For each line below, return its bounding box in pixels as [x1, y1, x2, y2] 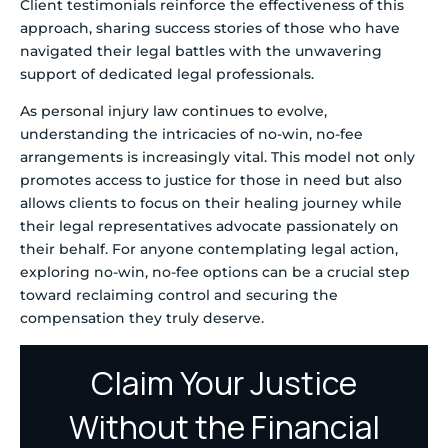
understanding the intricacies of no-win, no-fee [20, 125, 363, 144]
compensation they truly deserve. [20, 309, 264, 328]
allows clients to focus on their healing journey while [20, 194, 402, 213]
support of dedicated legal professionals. [20, 65, 314, 84]
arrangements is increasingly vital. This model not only [20, 148, 415, 167]
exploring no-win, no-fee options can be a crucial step [20, 263, 410, 282]
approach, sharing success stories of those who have [20, 19, 400, 38]
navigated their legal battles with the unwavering [20, 42, 382, 61]
